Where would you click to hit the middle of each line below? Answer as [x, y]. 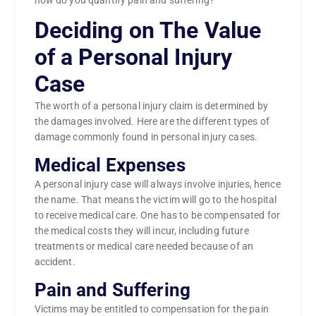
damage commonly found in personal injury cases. [146, 137]
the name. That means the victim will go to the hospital [156, 200]
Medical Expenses [110, 165]
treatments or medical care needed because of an [144, 247]
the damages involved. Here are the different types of [152, 122]
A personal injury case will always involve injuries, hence [157, 184]
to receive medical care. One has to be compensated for [157, 215]
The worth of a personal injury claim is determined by [151, 106]
